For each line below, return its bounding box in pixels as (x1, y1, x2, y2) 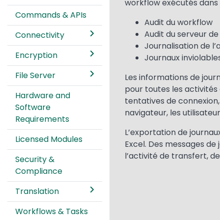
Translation (15, 186, 59, 197)
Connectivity (15, 29, 64, 41)
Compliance (15, 165, 62, 177)
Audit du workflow (144, 17, 213, 28)
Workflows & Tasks (15, 206, 88, 217)
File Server (15, 70, 55, 81)
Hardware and (15, 90, 70, 101)
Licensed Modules (15, 134, 82, 145)
